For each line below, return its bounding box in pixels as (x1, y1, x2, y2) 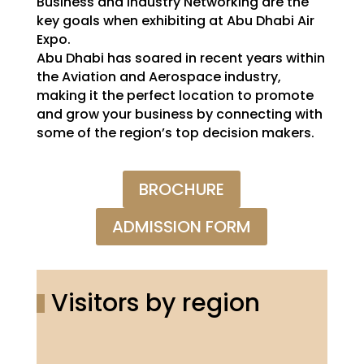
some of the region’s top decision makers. (36, 123, 314, 142)
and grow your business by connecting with (36, 104, 323, 123)
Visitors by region (44, 285, 260, 320)
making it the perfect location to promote (36, 85, 314, 105)
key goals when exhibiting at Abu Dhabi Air (36, 11, 314, 30)
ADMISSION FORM (112, 214, 252, 238)
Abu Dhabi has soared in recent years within (36, 48, 325, 67)
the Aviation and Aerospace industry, (36, 67, 281, 86)
